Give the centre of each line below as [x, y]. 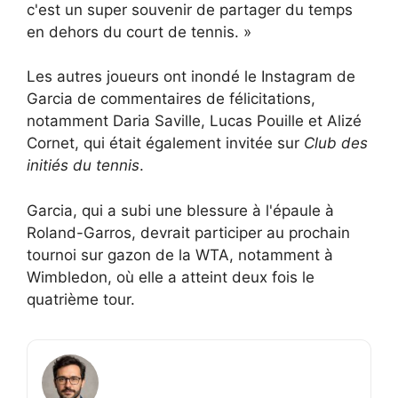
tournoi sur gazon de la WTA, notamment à [180, 255]
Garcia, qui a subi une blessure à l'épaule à [180, 210]
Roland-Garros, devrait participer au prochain [188, 232]
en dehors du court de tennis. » [139, 32]
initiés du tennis [83, 166]
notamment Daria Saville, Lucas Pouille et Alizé [194, 121]
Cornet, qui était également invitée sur [165, 143]
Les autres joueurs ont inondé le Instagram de [191, 77]
